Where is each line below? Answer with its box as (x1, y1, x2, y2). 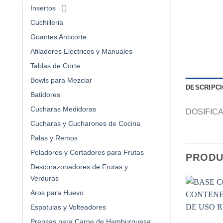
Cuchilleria (30, 18, 63, 26)
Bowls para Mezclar (30, 76, 92, 84)
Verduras (30, 174, 59, 182)
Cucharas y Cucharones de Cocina (30, 119, 140, 127)
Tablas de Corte (30, 61, 80, 70)
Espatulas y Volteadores (30, 203, 106, 211)
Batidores (30, 90, 60, 99)
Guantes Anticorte (30, 32, 87, 41)
